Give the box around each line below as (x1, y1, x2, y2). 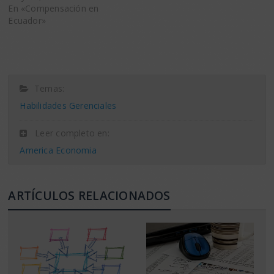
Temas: (29, 83, 65, 95)
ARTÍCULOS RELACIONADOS (8, 187, 171, 204)
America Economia (20, 144, 97, 157)
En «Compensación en (8, 2, 99, 15)
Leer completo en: (27, 127, 109, 139)
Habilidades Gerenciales (20, 100, 117, 112)
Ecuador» (8, 15, 46, 27)
